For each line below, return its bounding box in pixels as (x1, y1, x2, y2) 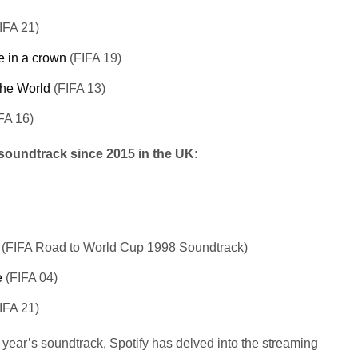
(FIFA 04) (2, 271, 58, 285)
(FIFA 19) (66, 51, 121, 66)
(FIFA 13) (50, 82, 105, 96)
